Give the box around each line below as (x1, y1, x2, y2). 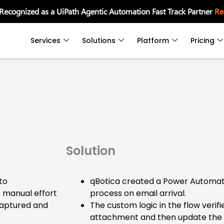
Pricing (190, 35, 215, 46)
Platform (137, 35, 169, 46)
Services (30, 35, 61, 46)
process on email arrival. (90, 187, 186, 199)
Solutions (82, 35, 116, 46)
